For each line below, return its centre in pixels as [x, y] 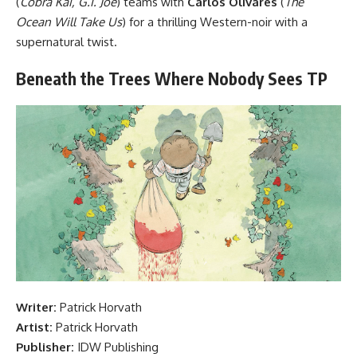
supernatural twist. [67, 42]
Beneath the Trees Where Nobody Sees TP [172, 79]
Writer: [36, 307]
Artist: [34, 327]
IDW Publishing [116, 347]
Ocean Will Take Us [69, 22]
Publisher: [45, 347]
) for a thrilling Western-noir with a [215, 22]
